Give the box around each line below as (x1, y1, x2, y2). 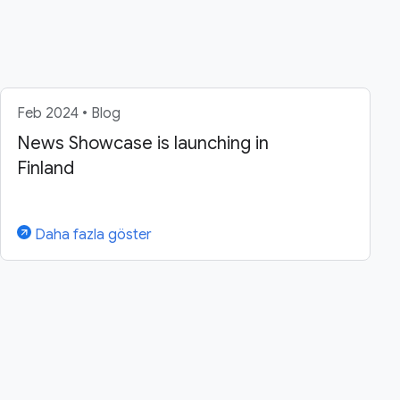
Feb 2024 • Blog (17, 104, 121, 123)
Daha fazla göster (31, 226, 152, 245)
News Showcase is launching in (17, 132, 269, 155)
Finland (17, 157, 74, 180)
